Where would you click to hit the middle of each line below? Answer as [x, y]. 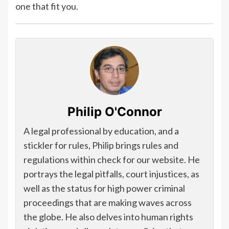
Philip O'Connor [114, 112]
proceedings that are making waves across [108, 203]
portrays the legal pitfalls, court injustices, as [111, 174]
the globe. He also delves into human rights [108, 217]
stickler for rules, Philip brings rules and [101, 145]
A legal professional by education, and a [101, 131]
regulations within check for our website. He [112, 160]
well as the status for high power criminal [104, 188]
